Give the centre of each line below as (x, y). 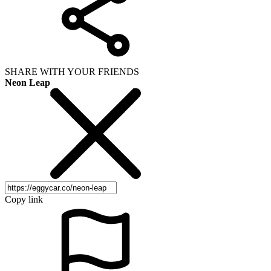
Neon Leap (28, 82)
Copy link (24, 199)
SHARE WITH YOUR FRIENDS (72, 71)
